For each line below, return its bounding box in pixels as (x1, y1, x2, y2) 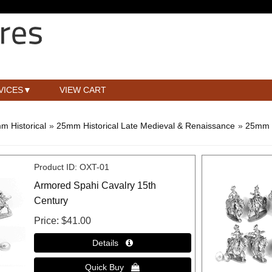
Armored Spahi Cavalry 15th (33, 180, 156, 191)
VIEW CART (59, 84, 107, 95)
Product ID (33, 161, 75, 172)
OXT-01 (79, 161, 109, 172)
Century (33, 195, 68, 206)
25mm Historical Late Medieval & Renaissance (56, 120, 235, 131)
